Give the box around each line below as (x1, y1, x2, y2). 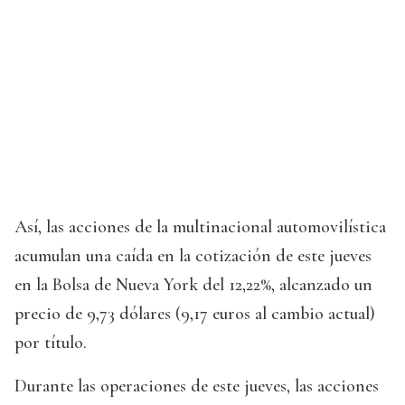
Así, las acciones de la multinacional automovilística (14, 216, 386, 239)
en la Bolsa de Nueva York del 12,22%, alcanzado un (14, 274, 372, 297)
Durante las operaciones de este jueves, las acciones (14, 375, 379, 398)
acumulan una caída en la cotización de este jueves (14, 245, 372, 268)
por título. (14, 332, 87, 354)
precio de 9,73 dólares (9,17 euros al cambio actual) (14, 303, 375, 325)
